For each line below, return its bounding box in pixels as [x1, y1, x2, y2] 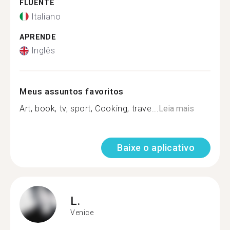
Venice [70, 208, 94, 217]
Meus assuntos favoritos [20, 86, 124, 97]
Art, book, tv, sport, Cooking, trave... [20, 104, 159, 113]
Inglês [31, 46, 55, 55]
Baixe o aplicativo [117, 142, 195, 153]
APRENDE [20, 32, 56, 42]
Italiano [31, 11, 61, 22]
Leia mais [159, 104, 195, 113]
